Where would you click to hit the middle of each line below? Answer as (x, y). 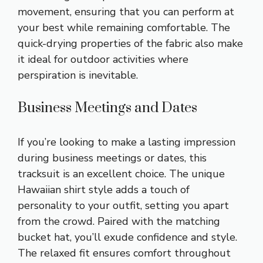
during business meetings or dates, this (112, 158)
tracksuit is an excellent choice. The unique (121, 173)
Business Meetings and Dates (107, 108)
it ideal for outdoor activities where (103, 59)
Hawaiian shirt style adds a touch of (104, 189)
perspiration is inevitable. (78, 75)
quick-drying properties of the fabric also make (130, 43)
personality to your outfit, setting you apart (123, 205)
